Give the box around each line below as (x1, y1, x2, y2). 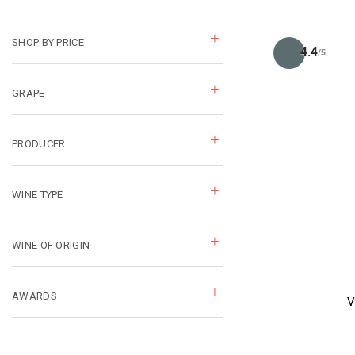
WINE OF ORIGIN (12, 239, 90, 252)
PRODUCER (12, 138, 66, 151)
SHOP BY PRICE (12, 36, 84, 49)
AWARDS (12, 290, 57, 303)
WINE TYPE (12, 189, 63, 201)
